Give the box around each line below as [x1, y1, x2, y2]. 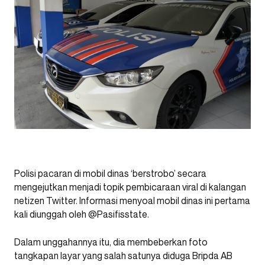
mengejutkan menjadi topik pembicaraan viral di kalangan [14, 181, 246, 193]
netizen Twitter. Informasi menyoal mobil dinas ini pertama [14, 195, 250, 206]
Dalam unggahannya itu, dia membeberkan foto [14, 236, 208, 248]
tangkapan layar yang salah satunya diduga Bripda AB [14, 250, 232, 261]
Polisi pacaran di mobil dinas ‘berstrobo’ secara [14, 167, 206, 179]
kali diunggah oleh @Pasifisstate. [14, 208, 149, 220]
